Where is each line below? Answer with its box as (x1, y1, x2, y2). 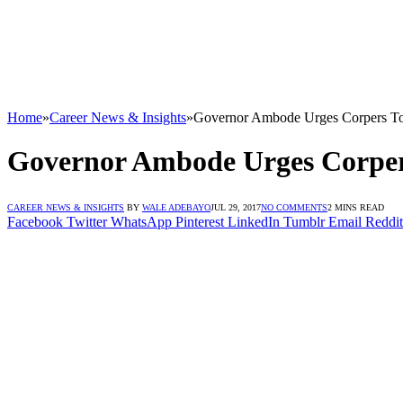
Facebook (7, 213, 63, 229)
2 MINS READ (327, 201, 384, 212)
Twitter (67, 213, 107, 229)
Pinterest (175, 213, 224, 229)
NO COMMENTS (261, 201, 327, 212)
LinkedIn (228, 213, 280, 229)
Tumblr (283, 213, 325, 229)
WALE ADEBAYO (142, 201, 210, 212)
